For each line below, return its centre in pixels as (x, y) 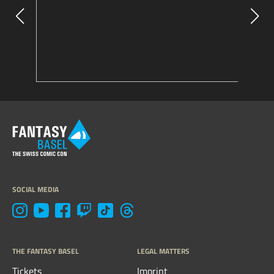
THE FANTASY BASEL (46, 251)
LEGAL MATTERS (163, 251)
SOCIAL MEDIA (35, 189)
